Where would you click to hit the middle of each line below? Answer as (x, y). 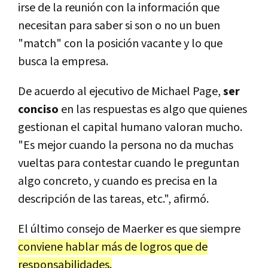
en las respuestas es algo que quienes (153, 110)
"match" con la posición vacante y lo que (120, 44)
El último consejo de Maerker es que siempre (129, 229)
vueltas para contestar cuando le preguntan (129, 164)
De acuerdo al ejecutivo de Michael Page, (121, 92)
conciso (38, 110)
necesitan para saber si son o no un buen (119, 26)
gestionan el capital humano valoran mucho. (130, 128)
